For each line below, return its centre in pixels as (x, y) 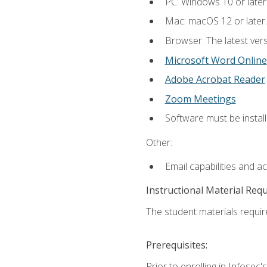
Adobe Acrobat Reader (215, 80)
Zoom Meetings (200, 99)
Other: (159, 142)
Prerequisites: (176, 245)
